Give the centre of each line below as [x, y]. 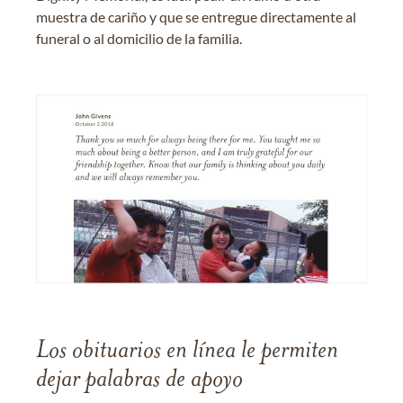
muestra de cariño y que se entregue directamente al [196, 17]
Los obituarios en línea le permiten [187, 351]
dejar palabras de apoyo [139, 380]
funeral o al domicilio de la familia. [139, 39]
